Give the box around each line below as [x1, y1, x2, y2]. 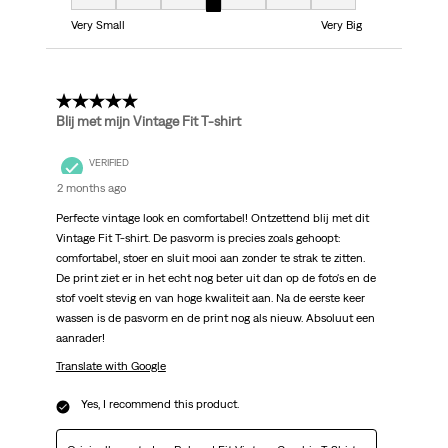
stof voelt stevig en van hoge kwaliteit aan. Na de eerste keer [55, 291, 365, 306]
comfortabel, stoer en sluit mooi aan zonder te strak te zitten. [55, 251, 365, 266]
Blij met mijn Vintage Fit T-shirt [55, 113, 241, 130]
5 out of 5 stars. [55, 92, 165, 111]
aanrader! [55, 331, 105, 346]
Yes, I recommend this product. [80, 397, 239, 412]
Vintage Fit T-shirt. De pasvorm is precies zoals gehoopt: [55, 231, 341, 246]
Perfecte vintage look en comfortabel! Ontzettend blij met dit [55, 211, 369, 226]
